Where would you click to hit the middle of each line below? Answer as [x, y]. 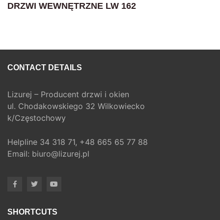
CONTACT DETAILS [45, 67]
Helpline [24, 142]
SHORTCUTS [32, 212]
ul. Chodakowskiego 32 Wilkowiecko [76, 106]
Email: [20, 153]
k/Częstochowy [37, 118]
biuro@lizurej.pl [61, 153]
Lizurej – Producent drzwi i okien [68, 94]
